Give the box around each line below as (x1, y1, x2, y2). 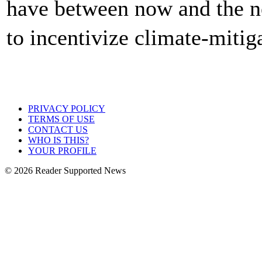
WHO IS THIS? (28, 135, 89, 145)
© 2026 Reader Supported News (5, 166, 126, 175)
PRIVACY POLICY (28, 104, 105, 113)
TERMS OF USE (28, 114, 95, 124)
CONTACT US (28, 125, 88, 135)
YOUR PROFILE (28, 146, 96, 156)
